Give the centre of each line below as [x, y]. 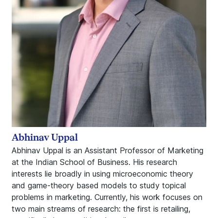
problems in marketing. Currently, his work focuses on [107, 197]
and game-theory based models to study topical [99, 185]
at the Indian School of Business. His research [94, 162]
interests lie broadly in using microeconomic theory [102, 174]
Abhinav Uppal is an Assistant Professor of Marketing [108, 150]
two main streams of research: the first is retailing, [101, 209]
